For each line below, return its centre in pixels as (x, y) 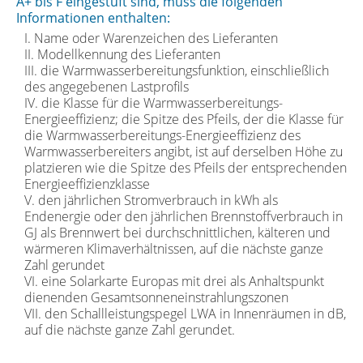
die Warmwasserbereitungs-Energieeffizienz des (162, 135)
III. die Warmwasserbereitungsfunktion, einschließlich (177, 70)
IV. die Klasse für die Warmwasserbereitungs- (154, 102)
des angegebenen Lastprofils (107, 86)
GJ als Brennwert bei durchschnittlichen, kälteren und (177, 232)
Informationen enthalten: (93, 17)
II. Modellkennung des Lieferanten (122, 54)
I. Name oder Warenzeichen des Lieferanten (151, 38)
